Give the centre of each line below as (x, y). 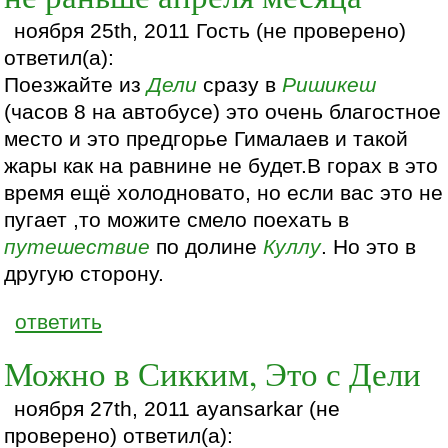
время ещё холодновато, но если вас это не (224, 192)
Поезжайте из (76, 84)
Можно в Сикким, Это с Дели (213, 373)
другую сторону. (84, 273)
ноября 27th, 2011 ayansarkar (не (177, 408)
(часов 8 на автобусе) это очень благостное (223, 111)
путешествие (77, 246)
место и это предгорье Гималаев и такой (206, 138)
